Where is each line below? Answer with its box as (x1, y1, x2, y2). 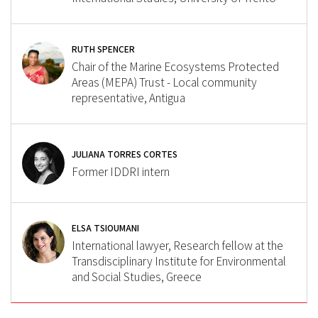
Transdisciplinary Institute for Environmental (72, 253, 286, 269)
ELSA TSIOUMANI (72, 221, 139, 234)
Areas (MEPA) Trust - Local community (72, 75, 257, 90)
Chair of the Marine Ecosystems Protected (72, 59, 279, 75)
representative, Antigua (72, 90, 185, 106)
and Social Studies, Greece (72, 269, 202, 285)
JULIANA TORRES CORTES (72, 148, 177, 160)
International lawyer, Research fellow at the (72, 238, 283, 253)
